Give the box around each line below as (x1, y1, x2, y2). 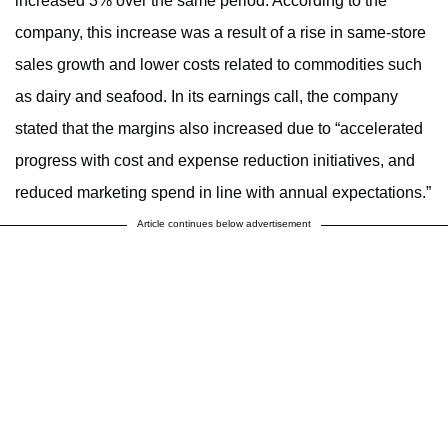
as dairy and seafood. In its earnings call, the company (15, 87, 398, 105)
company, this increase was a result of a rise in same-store (15, 23, 426, 41)
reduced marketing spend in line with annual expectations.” (15, 183, 431, 201)
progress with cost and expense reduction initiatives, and (15, 151, 415, 169)
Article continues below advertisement (137, 217, 311, 229)
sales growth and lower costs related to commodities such (15, 55, 422, 73)
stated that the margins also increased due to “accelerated (15, 119, 423, 137)
